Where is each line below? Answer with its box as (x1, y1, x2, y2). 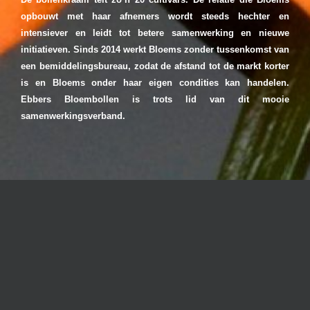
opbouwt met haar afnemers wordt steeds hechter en (21, 11, 289, 22)
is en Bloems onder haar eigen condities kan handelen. (21, 77, 289, 89)
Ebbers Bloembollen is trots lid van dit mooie (21, 94, 289, 105)
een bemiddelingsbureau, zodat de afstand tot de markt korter (21, 61, 289, 72)
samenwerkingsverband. (21, 111, 125, 122)
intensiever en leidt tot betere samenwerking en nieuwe (21, 28, 289, 39)
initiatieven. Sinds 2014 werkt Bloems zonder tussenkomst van (21, 44, 289, 55)
